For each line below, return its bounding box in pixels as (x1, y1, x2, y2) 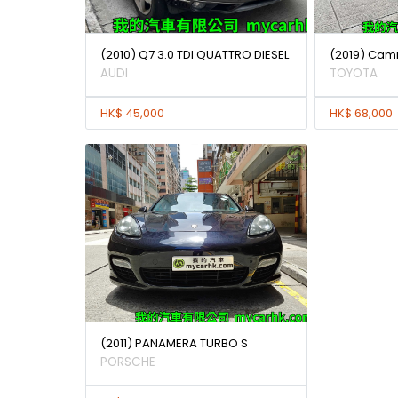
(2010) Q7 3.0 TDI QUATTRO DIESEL (100, 46, 289, 63)
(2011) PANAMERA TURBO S (100, 335, 248, 352)
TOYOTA (329, 65, 378, 82)
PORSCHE (100, 354, 155, 370)
